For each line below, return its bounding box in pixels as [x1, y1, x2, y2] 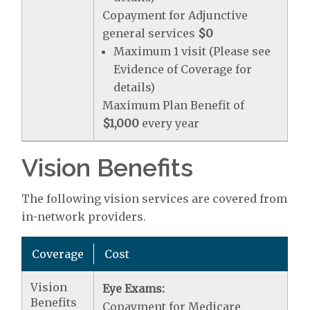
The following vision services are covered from [21, 192, 288, 206]
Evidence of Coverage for [113, 62, 253, 76]
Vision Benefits [21, 153, 194, 182]
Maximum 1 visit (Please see [113, 44, 271, 58]
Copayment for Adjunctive [102, 8, 248, 22]
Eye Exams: [102, 282, 165, 295]
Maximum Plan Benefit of [102, 98, 245, 112]
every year [139, 116, 200, 130]
